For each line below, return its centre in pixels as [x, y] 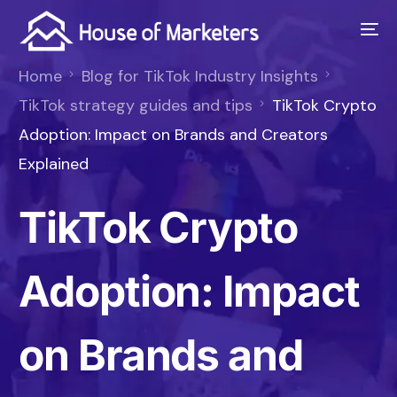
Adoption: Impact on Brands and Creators [174, 135]
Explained [54, 164]
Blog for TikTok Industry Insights [200, 76]
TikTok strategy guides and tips [136, 105]
